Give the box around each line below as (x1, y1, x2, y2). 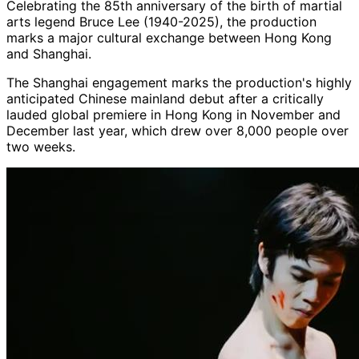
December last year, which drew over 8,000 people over (6, 122, 349, 139)
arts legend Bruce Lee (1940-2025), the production (6, 13, 317, 30)
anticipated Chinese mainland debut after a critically (6, 90, 324, 107)
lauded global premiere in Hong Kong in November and (6, 106, 341, 123)
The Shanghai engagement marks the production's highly (6, 74, 352, 91)
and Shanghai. (6, 45, 91, 62)
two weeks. (6, 138, 75, 155)
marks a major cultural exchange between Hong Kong (6, 29, 332, 46)
